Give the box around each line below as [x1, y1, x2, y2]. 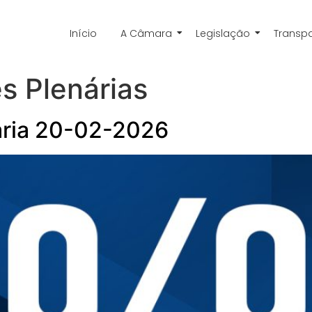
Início [69, 26, 97, 40]
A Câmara [120, 26, 172, 40]
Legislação [195, 26, 250, 40]
